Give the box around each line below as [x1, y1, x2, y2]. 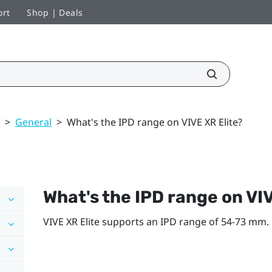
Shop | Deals [27, 6, 83, 18]
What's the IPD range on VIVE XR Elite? [67, 115, 242, 129]
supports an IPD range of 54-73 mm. [99, 214, 269, 228]
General [15, 115, 52, 129]
